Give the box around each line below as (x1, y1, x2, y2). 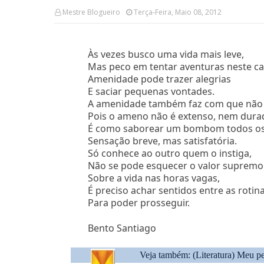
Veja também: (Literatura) (140, 250, 237, 260)
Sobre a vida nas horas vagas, (87, 171, 220, 184)
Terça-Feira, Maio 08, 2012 (134, 6, 222, 17)
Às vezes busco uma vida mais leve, (87, 47, 244, 61)
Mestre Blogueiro (62, 6, 120, 17)
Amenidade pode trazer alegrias (87, 72, 231, 85)
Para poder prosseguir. (87, 196, 192, 209)
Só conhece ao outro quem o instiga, (87, 146, 252, 160)
